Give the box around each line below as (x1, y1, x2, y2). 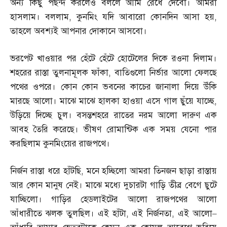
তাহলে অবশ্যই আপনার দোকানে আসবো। (10, 26, 147, 36)
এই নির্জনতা (132, 208, 172, 219)
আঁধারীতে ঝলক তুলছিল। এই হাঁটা (10, 208, 126, 219)
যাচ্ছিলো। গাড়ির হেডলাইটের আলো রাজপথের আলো (10, 194, 217, 205)
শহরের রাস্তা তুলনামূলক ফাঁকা (10, 67, 109, 78)
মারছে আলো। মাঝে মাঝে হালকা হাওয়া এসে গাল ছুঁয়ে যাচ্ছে (10, 96, 214, 106)
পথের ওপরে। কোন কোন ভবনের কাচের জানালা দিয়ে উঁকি (10, 82, 217, 92)
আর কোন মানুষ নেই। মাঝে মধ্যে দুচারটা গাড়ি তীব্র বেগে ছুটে (10, 180, 217, 191)
